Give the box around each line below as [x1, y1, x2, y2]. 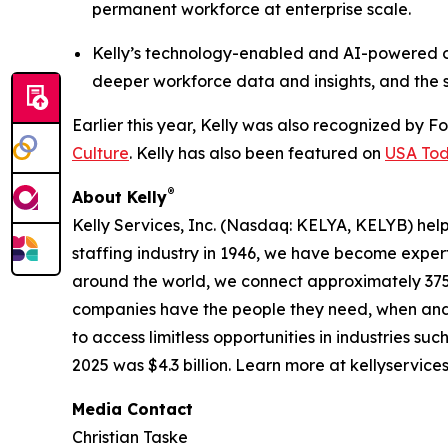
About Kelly [72, 187, 167, 208]
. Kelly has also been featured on [129, 143, 385, 164]
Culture [72, 143, 129, 164]
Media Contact [72, 399, 193, 420]
